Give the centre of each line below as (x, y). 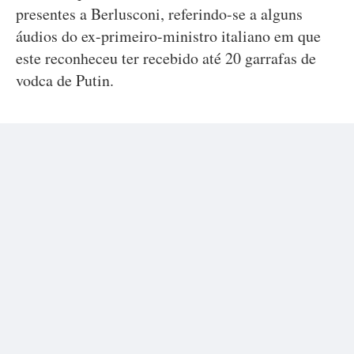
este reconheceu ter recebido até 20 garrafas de (166, 58)
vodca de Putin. (65, 80)
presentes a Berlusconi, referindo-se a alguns (159, 14)
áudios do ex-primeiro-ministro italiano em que (168, 36)
